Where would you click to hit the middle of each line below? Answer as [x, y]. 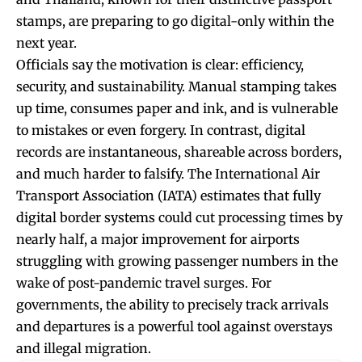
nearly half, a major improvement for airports [158, 239]
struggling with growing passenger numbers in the [177, 261]
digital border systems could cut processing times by [179, 217]
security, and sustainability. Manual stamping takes [177, 86]
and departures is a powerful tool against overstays [175, 326]
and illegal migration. [84, 348]
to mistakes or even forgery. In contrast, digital [161, 130]
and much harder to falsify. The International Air [168, 173]
